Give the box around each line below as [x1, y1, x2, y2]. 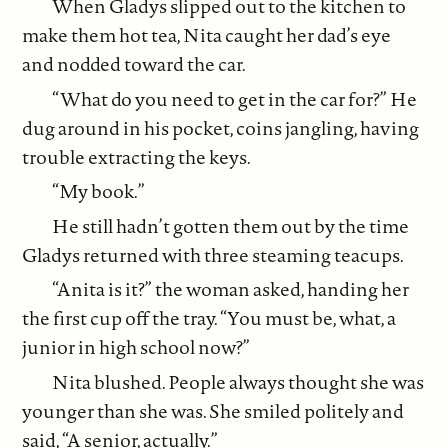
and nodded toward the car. [22, 51, 247, 78]
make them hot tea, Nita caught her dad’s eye [22, 22, 392, 49]
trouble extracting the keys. [22, 143, 252, 170]
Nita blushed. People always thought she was [52, 368, 425, 395]
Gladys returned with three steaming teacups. [22, 241, 405, 268]
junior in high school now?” [22, 334, 251, 361]
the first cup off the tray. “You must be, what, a [22, 305, 397, 332]
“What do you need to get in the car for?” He [52, 85, 418, 112]
